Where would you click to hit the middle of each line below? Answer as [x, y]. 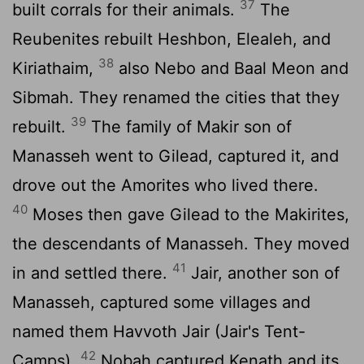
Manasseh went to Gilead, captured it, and [175, 156]
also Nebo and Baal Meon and [231, 68]
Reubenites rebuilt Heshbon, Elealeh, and [171, 39]
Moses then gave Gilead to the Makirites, [188, 214]
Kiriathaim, [55, 68]
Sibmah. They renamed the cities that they [176, 97]
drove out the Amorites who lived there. [165, 185]
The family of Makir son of [189, 126]
